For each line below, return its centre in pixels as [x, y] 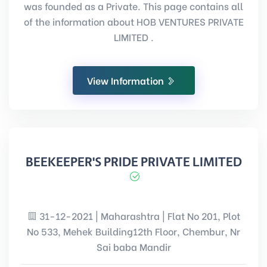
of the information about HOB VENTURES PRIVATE [133, 21]
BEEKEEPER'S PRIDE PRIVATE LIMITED [133, 162]
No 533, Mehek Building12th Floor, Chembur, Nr [133, 231]
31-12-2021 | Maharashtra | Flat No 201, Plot [138, 215]
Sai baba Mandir [133, 246]
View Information [126, 80]
